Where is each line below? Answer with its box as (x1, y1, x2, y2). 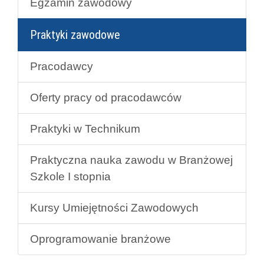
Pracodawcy (30, 60, 93, 72)
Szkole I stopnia (30, 170, 111, 183)
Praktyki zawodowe (30, 27, 120, 42)
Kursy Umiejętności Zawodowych (30, 201, 199, 214)
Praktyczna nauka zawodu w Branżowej (30, 153, 233, 166)
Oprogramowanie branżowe (30, 232, 171, 245)
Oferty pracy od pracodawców (30, 91, 181, 104)
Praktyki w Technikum (30, 122, 140, 135)
